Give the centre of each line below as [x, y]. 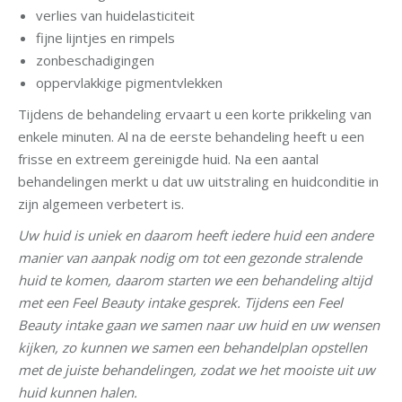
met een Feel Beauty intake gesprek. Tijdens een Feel [180, 302]
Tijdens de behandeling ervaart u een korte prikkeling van [195, 114]
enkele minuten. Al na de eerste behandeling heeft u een [191, 136]
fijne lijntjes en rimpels [105, 38]
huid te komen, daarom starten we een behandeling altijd [195, 280]
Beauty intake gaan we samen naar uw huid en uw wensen [199, 325]
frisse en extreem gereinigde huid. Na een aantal [168, 159]
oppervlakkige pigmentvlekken [129, 83]
